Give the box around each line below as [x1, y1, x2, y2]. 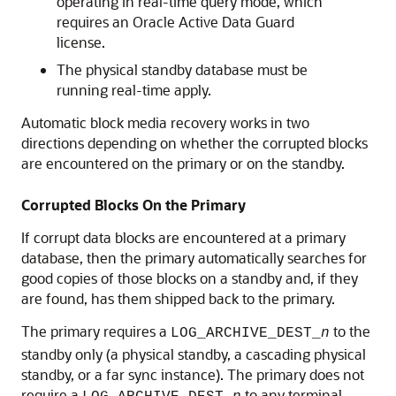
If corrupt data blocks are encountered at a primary [21, 228, 346, 247]
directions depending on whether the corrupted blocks [21, 133, 368, 152]
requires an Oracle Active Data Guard [57, 12, 294, 31]
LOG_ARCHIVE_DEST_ [171, 325, 321, 341]
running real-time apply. [57, 80, 211, 99]
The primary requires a [21, 322, 171, 340]
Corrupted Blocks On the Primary [21, 195, 246, 214]
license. [57, 33, 105, 51]
